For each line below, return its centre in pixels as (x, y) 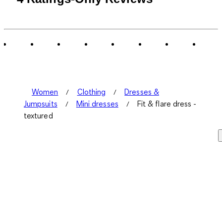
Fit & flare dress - (167, 104)
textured (38, 116)
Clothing (91, 92)
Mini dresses (97, 104)
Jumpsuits (41, 104)
